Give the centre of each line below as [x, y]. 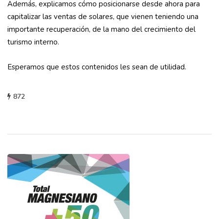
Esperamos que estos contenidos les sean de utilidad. [97, 67]
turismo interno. [33, 42]
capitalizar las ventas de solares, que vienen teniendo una [103, 17]
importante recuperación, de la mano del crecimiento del [101, 30]
